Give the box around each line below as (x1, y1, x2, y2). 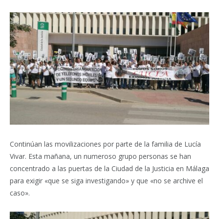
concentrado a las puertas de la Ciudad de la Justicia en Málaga (10, 163, 209, 173)
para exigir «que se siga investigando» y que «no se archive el (10, 175, 203, 185)
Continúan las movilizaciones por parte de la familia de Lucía (10, 139, 201, 149)
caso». (10, 188, 30, 197)
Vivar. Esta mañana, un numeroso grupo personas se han (10, 151, 191, 161)
